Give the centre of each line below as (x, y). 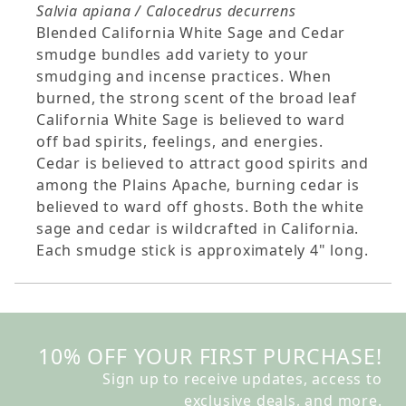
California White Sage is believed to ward (191, 120)
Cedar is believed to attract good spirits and (203, 164)
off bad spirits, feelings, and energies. (180, 142)
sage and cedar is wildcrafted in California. (198, 229)
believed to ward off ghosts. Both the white (200, 207)
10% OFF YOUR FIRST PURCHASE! (210, 357)
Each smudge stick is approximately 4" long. (203, 251)
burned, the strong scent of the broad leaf (197, 98)
